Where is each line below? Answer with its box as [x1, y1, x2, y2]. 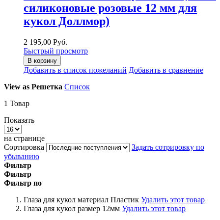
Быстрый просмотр [24, 46, 88, 55]
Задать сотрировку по [132, 142, 204, 151]
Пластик [110, 195, 139, 204]
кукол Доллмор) [24, 14, 110, 27]
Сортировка [4, 142, 44, 151]
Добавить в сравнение [129, 65, 203, 74]
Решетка [31, 82, 62, 91]
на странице [4, 134, 45, 142]
